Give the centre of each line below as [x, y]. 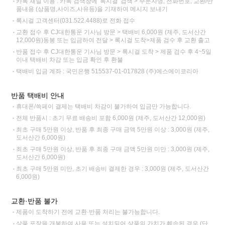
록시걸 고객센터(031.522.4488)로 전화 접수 [76, 21]
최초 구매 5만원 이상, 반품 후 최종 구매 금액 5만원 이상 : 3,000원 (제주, [113, 130]
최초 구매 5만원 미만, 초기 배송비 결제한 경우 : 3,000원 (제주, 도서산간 [113, 169]
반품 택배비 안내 [38, 96]
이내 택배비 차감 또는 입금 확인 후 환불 [70, 60]
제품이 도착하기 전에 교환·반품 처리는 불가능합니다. [88, 212]
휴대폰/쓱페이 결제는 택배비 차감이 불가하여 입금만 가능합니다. [104, 107]
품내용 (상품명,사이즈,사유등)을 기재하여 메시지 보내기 [92, 9]
